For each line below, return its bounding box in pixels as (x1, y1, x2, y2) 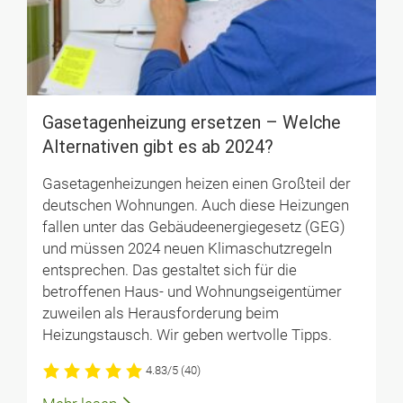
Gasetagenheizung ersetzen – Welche (41, 112, 341, 133)
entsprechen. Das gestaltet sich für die (41, 262, 297, 280)
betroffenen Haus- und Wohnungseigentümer (41, 283, 342, 301)
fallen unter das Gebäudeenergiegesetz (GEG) (41, 219, 345, 237)
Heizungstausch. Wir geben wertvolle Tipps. (41, 327, 332, 345)
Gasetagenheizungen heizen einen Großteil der (41, 175, 351, 193)
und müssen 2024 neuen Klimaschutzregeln (41, 240, 332, 258)
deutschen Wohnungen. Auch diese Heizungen (41, 197, 349, 215)
